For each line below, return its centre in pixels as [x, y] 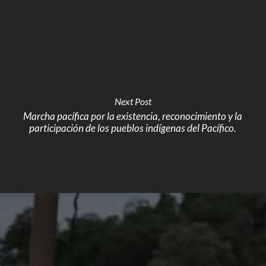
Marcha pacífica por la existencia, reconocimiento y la [133, 116]
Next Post [133, 101]
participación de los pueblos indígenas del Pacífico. [133, 128]
